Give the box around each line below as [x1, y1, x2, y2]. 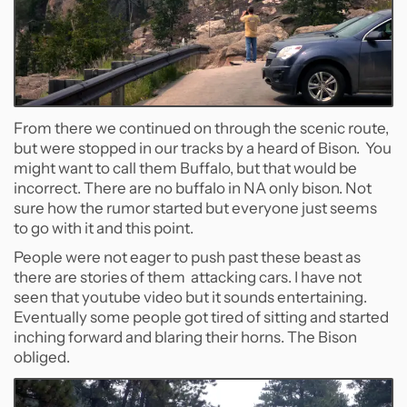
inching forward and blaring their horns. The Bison [14, 328, 357, 347]
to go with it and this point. [14, 219, 194, 238]
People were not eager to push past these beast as [14, 248, 361, 267]
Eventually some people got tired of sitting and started [14, 308, 389, 327]
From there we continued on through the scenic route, [14, 119, 389, 138]
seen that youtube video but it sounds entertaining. [14, 288, 367, 307]
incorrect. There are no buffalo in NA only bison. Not [14, 179, 372, 198]
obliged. [14, 348, 70, 367]
